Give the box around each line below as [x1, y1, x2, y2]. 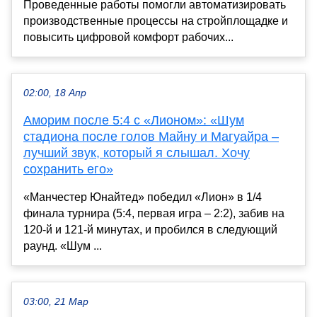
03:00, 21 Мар [23, 296, 88, 307]
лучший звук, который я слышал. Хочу [23, 145, 250, 160]
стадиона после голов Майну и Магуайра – [23, 129, 279, 144]
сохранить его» [23, 161, 113, 176]
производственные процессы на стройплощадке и [23, 14, 288, 27]
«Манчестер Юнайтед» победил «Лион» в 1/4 [23, 190, 262, 203]
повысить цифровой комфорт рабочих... [23, 30, 234, 43]
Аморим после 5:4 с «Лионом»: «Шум [23, 113, 244, 127]
